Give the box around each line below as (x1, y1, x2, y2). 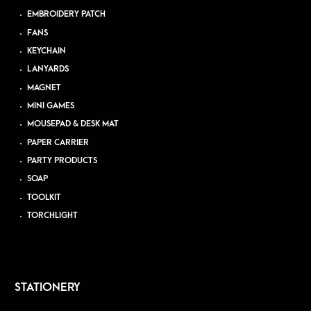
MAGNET (27, 83, 62, 92)
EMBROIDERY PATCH (27, 10, 106, 19)
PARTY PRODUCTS (27, 156, 98, 165)
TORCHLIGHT (27, 210, 78, 220)
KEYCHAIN (27, 47, 67, 56)
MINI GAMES (27, 101, 75, 111)
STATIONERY (14, 281, 80, 294)
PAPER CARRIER (27, 137, 90, 147)
